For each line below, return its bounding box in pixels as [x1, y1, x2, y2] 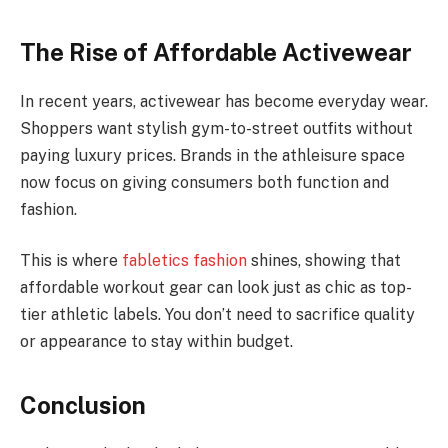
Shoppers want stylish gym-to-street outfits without [20, 118, 413, 138]
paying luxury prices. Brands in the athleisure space [20, 145, 405, 165]
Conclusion [20, 390, 146, 419]
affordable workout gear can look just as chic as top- [20, 278, 412, 298]
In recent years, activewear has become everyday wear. [20, 91, 428, 111]
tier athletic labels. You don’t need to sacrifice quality [20, 305, 415, 325]
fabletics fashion [122, 251, 247, 271]
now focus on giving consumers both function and [20, 172, 389, 192]
